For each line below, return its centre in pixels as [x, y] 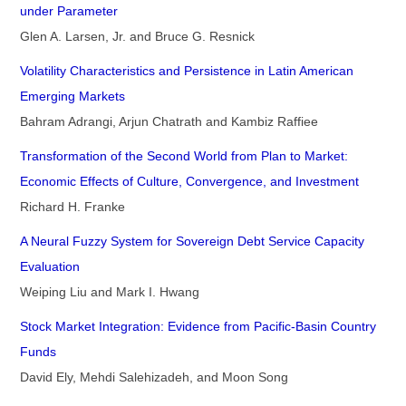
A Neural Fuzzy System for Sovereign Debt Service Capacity [192, 242]
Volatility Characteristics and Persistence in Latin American [187, 71]
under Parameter [69, 11]
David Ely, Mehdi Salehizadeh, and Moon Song [154, 377]
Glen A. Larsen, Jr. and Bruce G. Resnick [137, 37]
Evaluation [50, 267]
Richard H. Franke [72, 207]
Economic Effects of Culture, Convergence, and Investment [189, 182]
